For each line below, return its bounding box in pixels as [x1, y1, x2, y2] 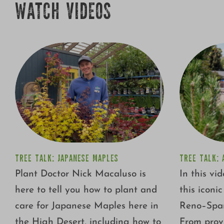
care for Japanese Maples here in [14, 201, 158, 211]
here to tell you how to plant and [14, 185, 157, 195]
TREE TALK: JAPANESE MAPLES [14, 153, 118, 164]
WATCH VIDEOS [14, 3, 111, 25]
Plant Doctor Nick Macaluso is [14, 169, 146, 179]
